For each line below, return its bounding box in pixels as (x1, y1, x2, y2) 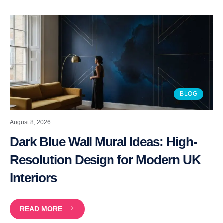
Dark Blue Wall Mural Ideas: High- (10, 134, 197, 149)
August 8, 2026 (10, 118, 51, 126)
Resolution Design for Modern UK (10, 152, 201, 167)
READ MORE (20, 204, 62, 213)
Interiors (10, 170, 57, 185)
